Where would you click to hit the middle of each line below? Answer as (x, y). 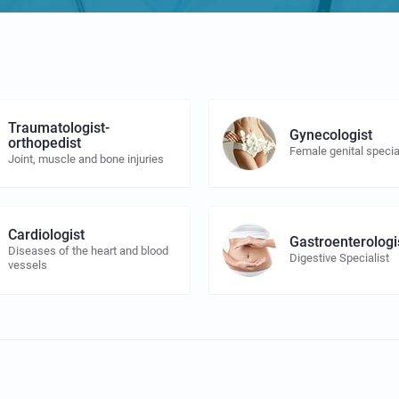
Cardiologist (47, 235)
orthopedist (45, 142)
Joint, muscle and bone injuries (86, 159)
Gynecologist (331, 135)
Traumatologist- (59, 127)
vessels (28, 265)
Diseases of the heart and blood (89, 251)
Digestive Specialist (340, 258)
